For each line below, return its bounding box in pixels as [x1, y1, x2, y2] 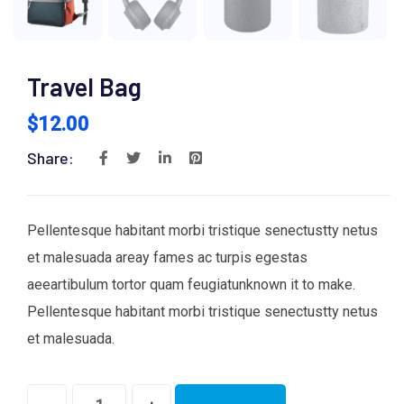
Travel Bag [27, 70, 142, 102]
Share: [27, 147, 74, 168]
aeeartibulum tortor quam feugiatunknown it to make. [27, 275, 355, 293]
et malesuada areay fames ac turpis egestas [27, 248, 308, 266]
